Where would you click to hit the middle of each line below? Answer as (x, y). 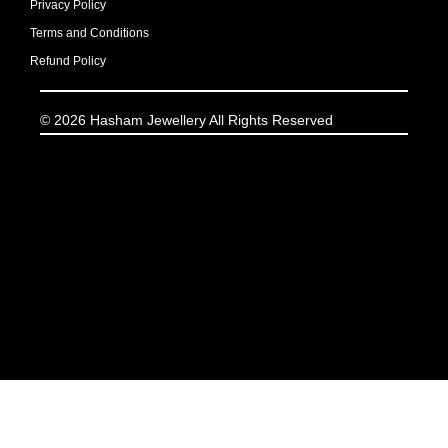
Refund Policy (68, 61)
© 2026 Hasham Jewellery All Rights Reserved (186, 120)
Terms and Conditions (89, 33)
